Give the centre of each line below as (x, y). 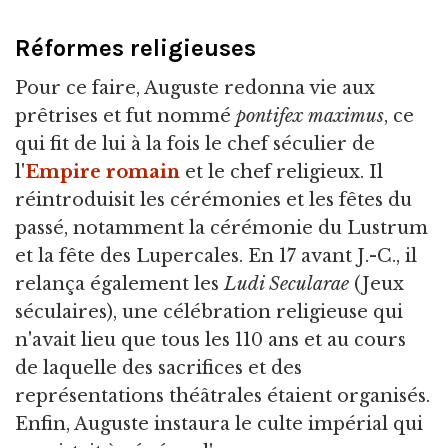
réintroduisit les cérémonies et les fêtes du (213, 200)
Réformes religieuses (135, 48)
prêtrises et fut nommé (125, 116)
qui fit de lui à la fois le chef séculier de (195, 144)
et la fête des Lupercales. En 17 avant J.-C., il (216, 256)
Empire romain (102, 172)
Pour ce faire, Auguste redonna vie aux (195, 88)
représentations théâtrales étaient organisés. (222, 396)
